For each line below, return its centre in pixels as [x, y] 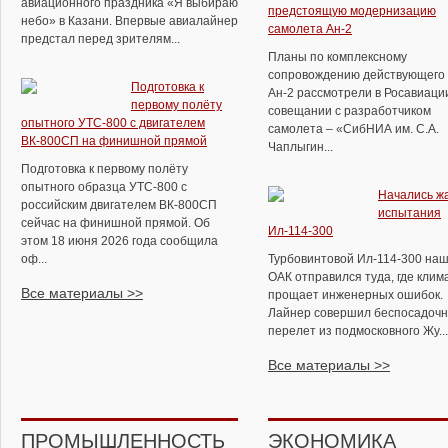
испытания [409, 213]
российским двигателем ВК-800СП [119, 205]
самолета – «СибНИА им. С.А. [353, 129]
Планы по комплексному [337, 57]
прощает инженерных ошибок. [355, 295]
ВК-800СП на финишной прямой [114, 141]
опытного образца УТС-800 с [104, 187]
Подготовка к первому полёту [104, 169]
